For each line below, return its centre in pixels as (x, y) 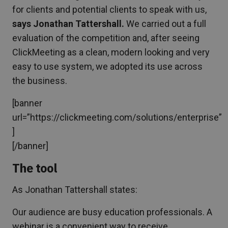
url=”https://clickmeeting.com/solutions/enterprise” (117, 117)
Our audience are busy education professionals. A (112, 212)
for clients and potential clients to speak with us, (109, 9)
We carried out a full (165, 23)
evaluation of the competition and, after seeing (106, 38)
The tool (35, 168)
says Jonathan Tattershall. (68, 23)
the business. (40, 80)
